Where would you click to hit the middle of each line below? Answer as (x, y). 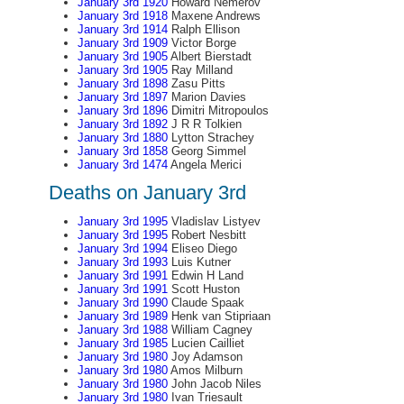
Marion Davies (207, 97)
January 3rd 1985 (122, 343)
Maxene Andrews (214, 16)
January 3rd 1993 (122, 262)
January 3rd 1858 (122, 151)
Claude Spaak (206, 303)
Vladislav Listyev (214, 221)
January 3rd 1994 (122, 248)
